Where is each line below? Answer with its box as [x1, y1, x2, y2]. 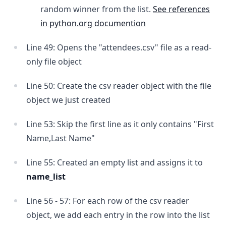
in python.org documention [40, 18, 146, 29]
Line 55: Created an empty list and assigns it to [26, 157, 203, 168]
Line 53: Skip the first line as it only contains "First [26, 119, 214, 130]
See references [153, 4, 210, 15]
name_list [26, 171, 66, 182]
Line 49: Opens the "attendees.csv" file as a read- [26, 42, 211, 53]
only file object [26, 56, 82, 67]
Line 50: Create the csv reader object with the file [26, 80, 211, 91]
